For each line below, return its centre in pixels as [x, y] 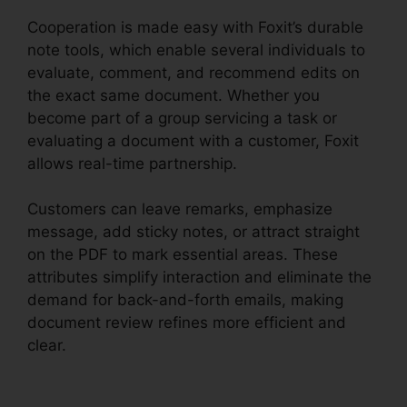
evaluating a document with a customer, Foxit [193, 140]
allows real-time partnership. [132, 163]
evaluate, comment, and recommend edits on [194, 72]
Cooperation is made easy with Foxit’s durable [195, 27]
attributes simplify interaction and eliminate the [199, 278]
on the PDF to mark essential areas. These [183, 255]
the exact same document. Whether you [174, 95]
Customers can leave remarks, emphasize [180, 209]
